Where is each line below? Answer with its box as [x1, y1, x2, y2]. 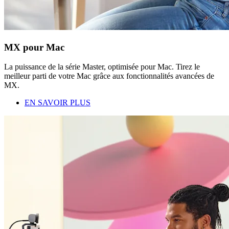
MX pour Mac [4, 41, 64, 53]
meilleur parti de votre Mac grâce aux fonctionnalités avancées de [4, 72, 214, 81]
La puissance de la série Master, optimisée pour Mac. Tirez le [4, 62, 200, 72]
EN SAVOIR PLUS [25, 98, 90, 107]
